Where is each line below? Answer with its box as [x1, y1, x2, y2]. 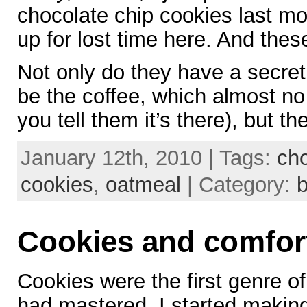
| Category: [180, 172, 297, 196]
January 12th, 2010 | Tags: [20, 145, 277, 169]
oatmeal [105, 172, 181, 196]
